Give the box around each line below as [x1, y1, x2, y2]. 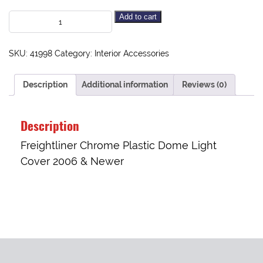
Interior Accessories [95, 49, 169, 58]
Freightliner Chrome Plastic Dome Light [21, 139, 217, 151]
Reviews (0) [182, 80, 227, 89]
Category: [55, 49, 95, 58]
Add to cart [119, 12, 157, 21]
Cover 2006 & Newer [21, 155, 124, 167]
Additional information [82, 80, 168, 89]
